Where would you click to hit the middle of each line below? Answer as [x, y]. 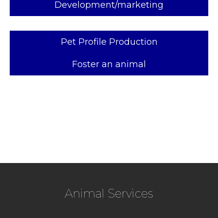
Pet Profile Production [109, 42]
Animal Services [109, 193]
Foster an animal [109, 64]
